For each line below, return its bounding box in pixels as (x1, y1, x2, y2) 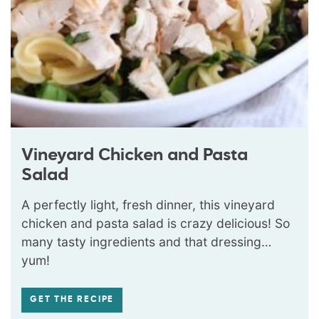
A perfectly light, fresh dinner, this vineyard (21, 197, 275, 212)
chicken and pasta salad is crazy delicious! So (21, 215, 290, 231)
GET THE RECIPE (30, 295, 115, 304)
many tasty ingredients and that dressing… (21, 234, 271, 249)
